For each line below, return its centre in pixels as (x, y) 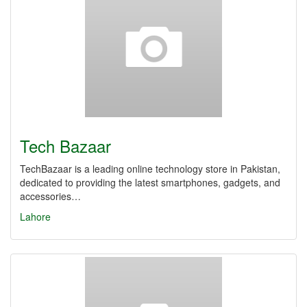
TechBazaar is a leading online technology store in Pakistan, (150, 169)
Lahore (35, 217)
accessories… (50, 196)
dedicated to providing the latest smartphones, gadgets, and (150, 182)
